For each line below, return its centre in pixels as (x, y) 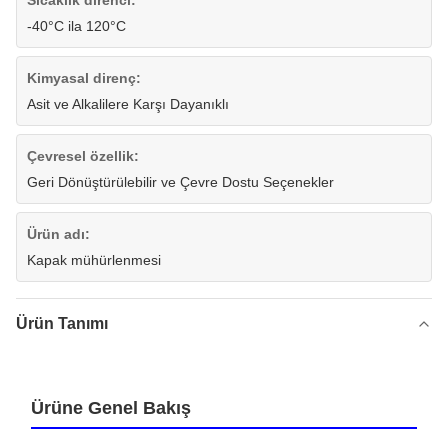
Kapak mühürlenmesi (94, 260)
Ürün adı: (58, 234)
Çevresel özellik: (83, 156)
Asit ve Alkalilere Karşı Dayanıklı (128, 104)
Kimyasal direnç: (84, 78)
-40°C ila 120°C (76, 26)
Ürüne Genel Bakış (111, 408)
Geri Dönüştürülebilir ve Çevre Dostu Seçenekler (180, 182)
